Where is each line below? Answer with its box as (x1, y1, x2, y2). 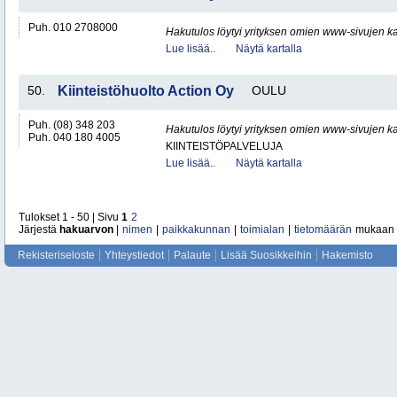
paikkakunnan (162, 223, 230, 236)
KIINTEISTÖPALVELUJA (166, 140, 283, 152)
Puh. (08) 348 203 (28, 119, 115, 131)
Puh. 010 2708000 (28, 21, 118, 34)
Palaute (174, 249, 211, 261)
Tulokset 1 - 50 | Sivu (19, 211, 121, 223)
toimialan (240, 223, 284, 236)
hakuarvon (59, 223, 113, 236)
